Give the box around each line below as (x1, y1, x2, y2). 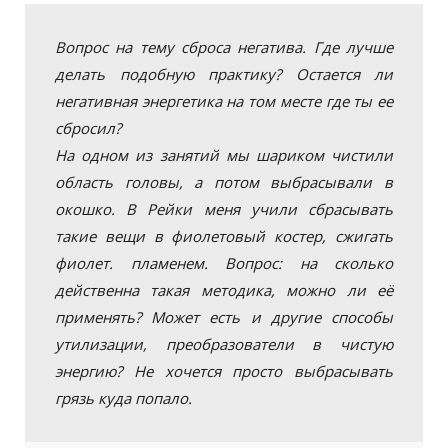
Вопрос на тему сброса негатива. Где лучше (55, 37, 393, 57)
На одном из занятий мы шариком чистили (55, 145, 393, 165)
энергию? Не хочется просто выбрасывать (55, 361, 393, 381)
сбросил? (55, 118, 121, 138)
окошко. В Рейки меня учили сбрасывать (55, 199, 393, 219)
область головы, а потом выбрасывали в (55, 172, 393, 192)
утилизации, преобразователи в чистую (55, 334, 393, 354)
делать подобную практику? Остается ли (55, 64, 393, 84)
